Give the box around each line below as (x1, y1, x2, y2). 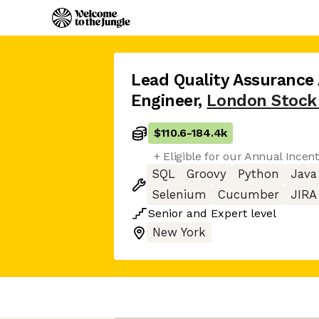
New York (152, 226, 206, 239)
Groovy (187, 167, 226, 181)
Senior (148, 206, 183, 220)
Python (238, 167, 279, 181)
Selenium (152, 188, 206, 202)
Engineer (131, 91, 199, 110)
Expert (211, 206, 247, 220)
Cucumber (218, 188, 279, 202)
